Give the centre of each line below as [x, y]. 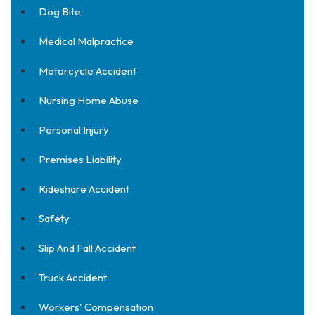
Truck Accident [73, 277]
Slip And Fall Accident [87, 248]
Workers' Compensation [96, 307]
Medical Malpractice [86, 41]
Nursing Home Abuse [89, 100]
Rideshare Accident [84, 189]
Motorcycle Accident [88, 71]
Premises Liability [80, 159]
